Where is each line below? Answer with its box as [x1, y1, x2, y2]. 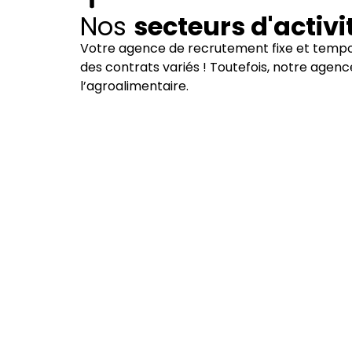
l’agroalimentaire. [80, 76, 189, 95]
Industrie [151, 207, 233, 233]
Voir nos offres [154, 273, 230, 289]
